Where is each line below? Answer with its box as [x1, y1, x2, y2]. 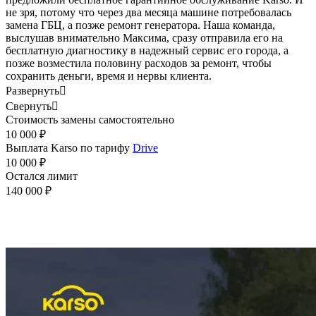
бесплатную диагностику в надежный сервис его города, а [6, 44, 288, 56]
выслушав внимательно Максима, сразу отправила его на [6, 31, 283, 44]
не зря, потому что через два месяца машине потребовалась [6, 6, 291, 18]
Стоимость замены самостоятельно [6, 113, 174, 126]
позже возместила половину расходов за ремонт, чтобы [6, 56, 272, 69]
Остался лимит [6, 169, 78, 182]
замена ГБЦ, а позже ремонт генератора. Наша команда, [6, 18, 275, 31]
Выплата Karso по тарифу [6, 141, 133, 154]
